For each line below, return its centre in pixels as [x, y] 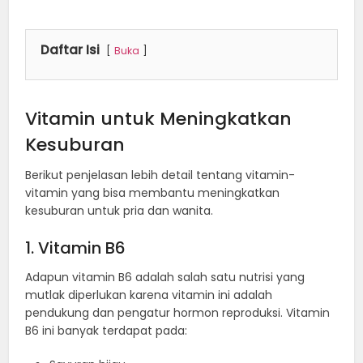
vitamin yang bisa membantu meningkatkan [153, 192]
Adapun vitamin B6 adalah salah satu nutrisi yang [165, 277]
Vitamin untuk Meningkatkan [159, 118]
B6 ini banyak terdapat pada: [107, 330]
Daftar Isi [70, 49]
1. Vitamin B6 [76, 248]
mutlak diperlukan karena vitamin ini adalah [149, 295]
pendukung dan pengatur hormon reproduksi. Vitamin [178, 312]
